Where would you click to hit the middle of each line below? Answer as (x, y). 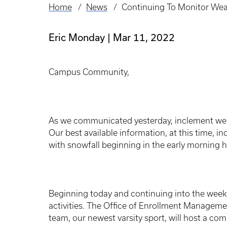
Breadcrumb (77, 15)
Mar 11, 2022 (144, 37)
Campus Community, (89, 72)
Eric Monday (77, 37)
